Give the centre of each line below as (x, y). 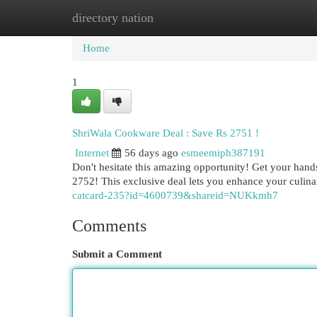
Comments (109, 226)
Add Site (259, 18)
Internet (92, 153)
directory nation (113, 18)
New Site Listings (180, 18)
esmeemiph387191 (223, 153)
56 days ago (151, 153)
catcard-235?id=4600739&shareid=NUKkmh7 (175, 195)
